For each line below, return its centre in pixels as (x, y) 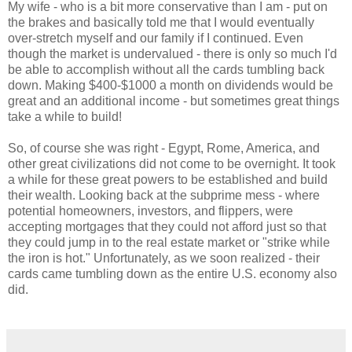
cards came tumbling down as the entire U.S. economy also (172, 273)
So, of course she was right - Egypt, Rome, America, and (164, 148)
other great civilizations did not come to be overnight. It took (172, 163)
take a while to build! (65, 116)
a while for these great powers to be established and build (168, 179)
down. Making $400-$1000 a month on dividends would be (170, 85)
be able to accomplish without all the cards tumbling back (166, 69)
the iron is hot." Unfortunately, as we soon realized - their (164, 258)
